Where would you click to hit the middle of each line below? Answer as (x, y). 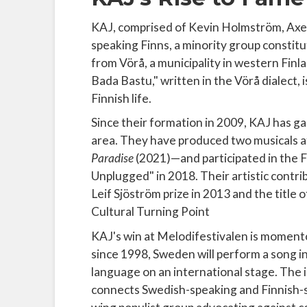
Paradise (112, 158)
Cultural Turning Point (150, 212)
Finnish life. (121, 98)
